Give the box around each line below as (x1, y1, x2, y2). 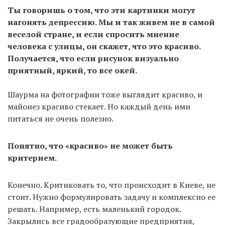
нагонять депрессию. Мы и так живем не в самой (8, 16, 215, 28)
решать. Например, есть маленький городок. (8, 203, 181, 214)
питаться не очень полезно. (8, 113, 114, 124)
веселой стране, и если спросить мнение (8, 28, 179, 40)
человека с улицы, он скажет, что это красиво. (8, 40, 200, 52)
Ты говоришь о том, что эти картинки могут (8, 4, 195, 16)
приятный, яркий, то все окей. (8, 64, 137, 76)
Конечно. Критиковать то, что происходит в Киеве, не (8, 179, 215, 190)
